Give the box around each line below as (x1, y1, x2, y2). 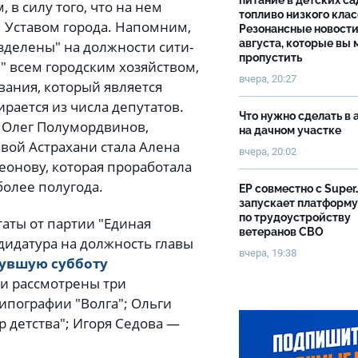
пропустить (239, 51, 304, 64)
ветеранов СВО (239, 225, 324, 238)
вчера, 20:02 (239, 145, 296, 157)
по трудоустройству (239, 211, 351, 224)
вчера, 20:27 (239, 73, 296, 85)
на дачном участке (239, 124, 344, 137)
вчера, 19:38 (239, 247, 297, 259)
